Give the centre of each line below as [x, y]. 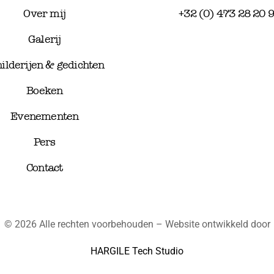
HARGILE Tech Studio [137, 251]
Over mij [45, 13]
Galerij [45, 39]
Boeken [45, 90]
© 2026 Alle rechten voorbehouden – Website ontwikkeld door [137, 224]
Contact [45, 167]
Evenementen [45, 116]
